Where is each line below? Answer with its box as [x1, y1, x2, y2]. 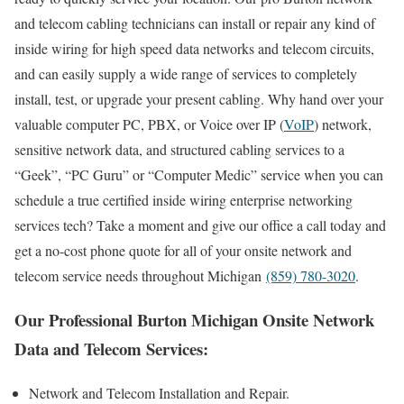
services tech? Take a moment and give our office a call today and [14, 216, 386, 235]
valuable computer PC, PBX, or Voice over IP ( [14, 115, 284, 134]
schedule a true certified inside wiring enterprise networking [14, 190, 353, 210]
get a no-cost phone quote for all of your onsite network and [14, 241, 352, 261]
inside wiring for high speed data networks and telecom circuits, [14, 39, 374, 59]
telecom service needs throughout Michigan [14, 266, 266, 286]
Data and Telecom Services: [14, 335, 208, 361]
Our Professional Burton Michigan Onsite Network [14, 307, 374, 332]
